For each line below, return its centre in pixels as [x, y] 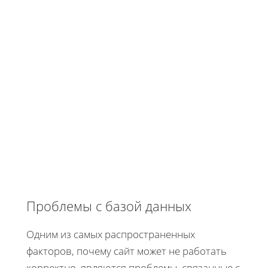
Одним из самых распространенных [111, 234]
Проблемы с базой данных [109, 205]
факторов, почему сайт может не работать [127, 251]
